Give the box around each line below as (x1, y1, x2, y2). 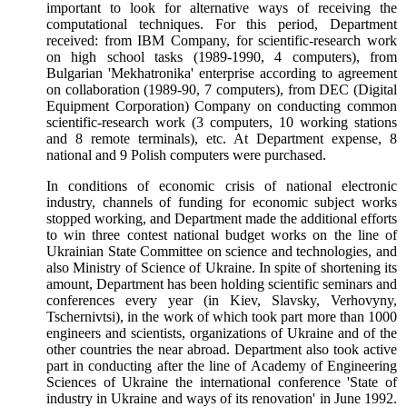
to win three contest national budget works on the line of (46, 227, 397, 243)
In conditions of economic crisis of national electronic (46, 178, 397, 194)
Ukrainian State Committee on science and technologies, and (46, 243, 397, 260)
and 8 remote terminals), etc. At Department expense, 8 (46, 131, 397, 147)
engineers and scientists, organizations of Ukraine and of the (46, 325, 397, 342)
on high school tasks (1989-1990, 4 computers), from (46, 49, 397, 65)
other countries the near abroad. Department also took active (46, 342, 397, 358)
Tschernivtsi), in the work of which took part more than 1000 (46, 309, 397, 325)
